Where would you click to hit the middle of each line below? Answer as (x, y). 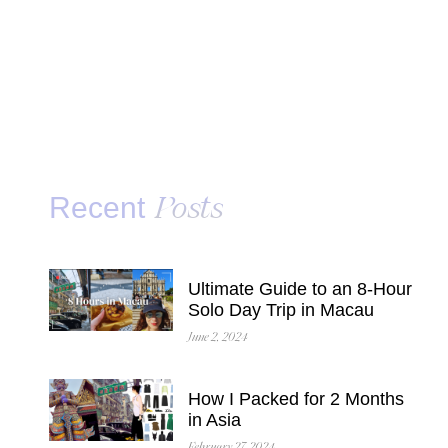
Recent (101, 208)
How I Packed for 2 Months (295, 399)
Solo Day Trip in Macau (280, 310)
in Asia (214, 420)
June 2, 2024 (217, 338)
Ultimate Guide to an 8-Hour (299, 289)
